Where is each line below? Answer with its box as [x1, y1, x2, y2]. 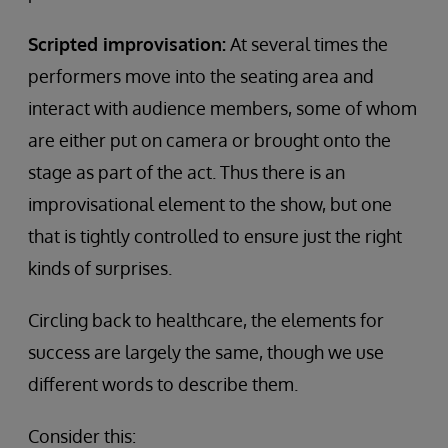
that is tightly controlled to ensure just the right [28, 224, 402, 247]
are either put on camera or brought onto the [28, 128, 391, 151]
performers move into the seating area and [28, 64, 374, 87]
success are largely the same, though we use [28, 340, 384, 363]
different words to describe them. [28, 372, 298, 395]
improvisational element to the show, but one [28, 192, 392, 215]
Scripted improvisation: [28, 32, 226, 55]
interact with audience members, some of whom [28, 96, 417, 119]
